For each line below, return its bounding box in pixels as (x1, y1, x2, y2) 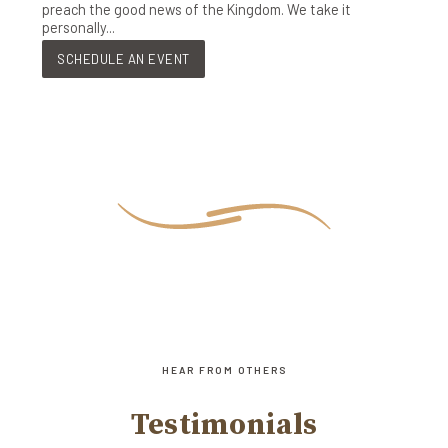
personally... (42, 19, 115, 36)
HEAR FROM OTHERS (161, 363, 287, 376)
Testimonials (130, 406, 318, 444)
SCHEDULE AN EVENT (57, 50, 190, 67)
